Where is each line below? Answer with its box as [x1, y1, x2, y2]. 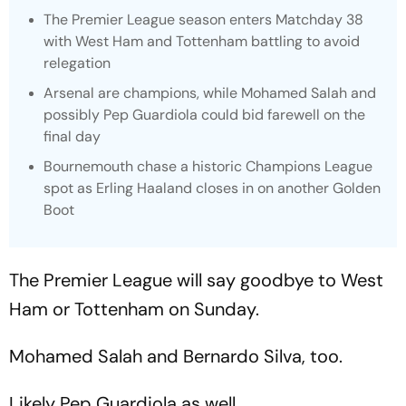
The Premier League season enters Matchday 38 [43, 10, 363, 29]
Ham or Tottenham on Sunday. [9, 297, 259, 321]
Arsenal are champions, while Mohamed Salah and [43, 83, 376, 102]
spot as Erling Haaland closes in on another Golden [43, 179, 381, 198]
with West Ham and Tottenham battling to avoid [43, 32, 360, 51]
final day [43, 127, 101, 146]
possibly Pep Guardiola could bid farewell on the [43, 105, 365, 124]
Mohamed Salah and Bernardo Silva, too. [9, 344, 343, 368]
